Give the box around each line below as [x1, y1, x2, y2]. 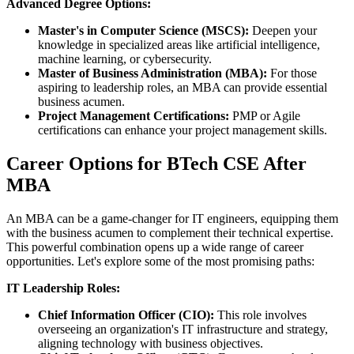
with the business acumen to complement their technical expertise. [6, 225, 333, 239]
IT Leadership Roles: [6, 281, 120, 295]
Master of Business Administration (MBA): [38, 66, 267, 81]
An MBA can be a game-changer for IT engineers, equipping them [6, 211, 338, 225]
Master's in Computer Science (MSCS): [38, 24, 252, 38]
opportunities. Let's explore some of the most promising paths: [6, 254, 318, 268]
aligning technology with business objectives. [38, 336, 266, 350]
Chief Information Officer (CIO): [38, 307, 214, 322]
